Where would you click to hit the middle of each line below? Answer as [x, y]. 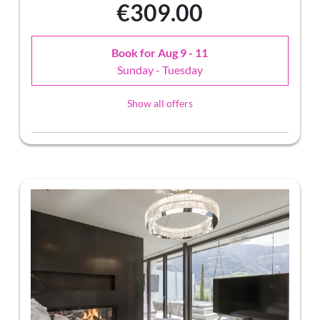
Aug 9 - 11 [183, 52]
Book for [135, 52]
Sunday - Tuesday [160, 69]
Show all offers [160, 104]
